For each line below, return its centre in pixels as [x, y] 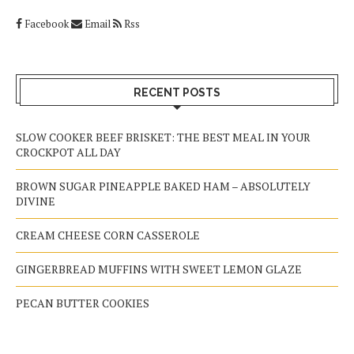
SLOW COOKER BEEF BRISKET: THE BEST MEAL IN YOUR [163, 137]
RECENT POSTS [177, 92]
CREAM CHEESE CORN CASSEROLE [108, 235]
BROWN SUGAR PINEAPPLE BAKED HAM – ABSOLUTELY [163, 186]
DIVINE [36, 201]
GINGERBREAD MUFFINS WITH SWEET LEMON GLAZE [159, 269]
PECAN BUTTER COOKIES [83, 303]
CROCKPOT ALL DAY [68, 152]
